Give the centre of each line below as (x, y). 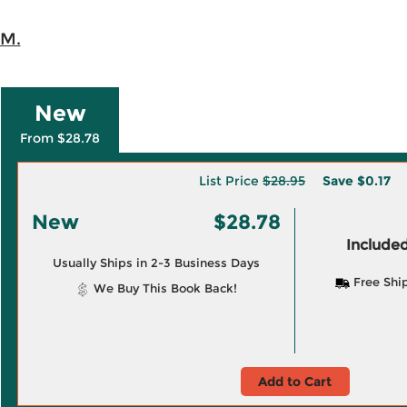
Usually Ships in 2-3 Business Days (156, 263)
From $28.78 (60, 138)
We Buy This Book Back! (163, 288)
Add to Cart (295, 382)
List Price (231, 181)
